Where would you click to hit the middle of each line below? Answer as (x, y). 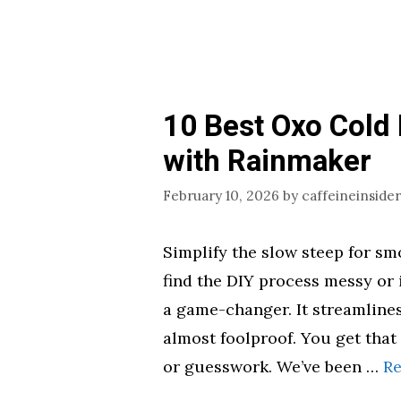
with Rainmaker (267, 162)
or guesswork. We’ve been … (273, 366)
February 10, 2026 (221, 195)
